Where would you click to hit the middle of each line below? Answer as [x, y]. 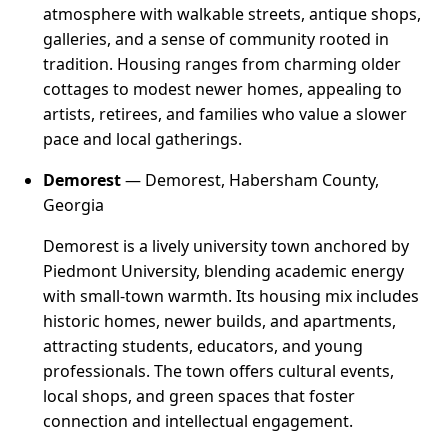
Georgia [74, 204]
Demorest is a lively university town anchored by [226, 245]
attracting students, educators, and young [203, 345]
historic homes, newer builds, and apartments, [220, 320]
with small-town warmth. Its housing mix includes [231, 295]
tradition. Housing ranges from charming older [222, 63]
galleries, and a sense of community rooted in [216, 38]
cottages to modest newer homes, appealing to [223, 88]
